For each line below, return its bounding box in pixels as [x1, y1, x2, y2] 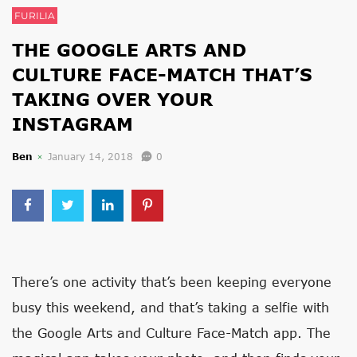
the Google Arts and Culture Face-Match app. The [12, 325, 331, 340]
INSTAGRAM [12, 113, 133, 135]
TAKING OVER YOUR [12, 88, 213, 110]
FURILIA [14, 10, 55, 22]
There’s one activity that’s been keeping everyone [12, 274, 331, 289]
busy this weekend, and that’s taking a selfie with [12, 300, 329, 315]
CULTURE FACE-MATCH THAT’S [12, 64, 312, 85]
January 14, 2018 [48, 151, 133, 163]
